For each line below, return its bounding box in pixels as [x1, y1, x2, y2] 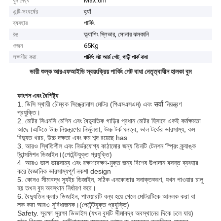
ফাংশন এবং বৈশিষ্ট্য [17, 91, 59, 100]
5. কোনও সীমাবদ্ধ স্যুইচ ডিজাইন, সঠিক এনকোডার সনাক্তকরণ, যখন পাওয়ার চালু [17, 175, 204, 184]
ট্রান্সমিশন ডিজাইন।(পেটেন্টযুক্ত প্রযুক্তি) [17, 150, 112, 158]
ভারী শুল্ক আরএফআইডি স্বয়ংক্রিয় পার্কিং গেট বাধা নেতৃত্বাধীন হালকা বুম [30, 67, 191, 75]
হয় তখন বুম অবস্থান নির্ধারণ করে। [17, 184, 97, 192]
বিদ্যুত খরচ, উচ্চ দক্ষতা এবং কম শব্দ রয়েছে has [17, 133, 128, 142]
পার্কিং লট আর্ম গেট [84, 54, 120, 61]
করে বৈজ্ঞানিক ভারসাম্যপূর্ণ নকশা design [17, 167, 111, 175]
